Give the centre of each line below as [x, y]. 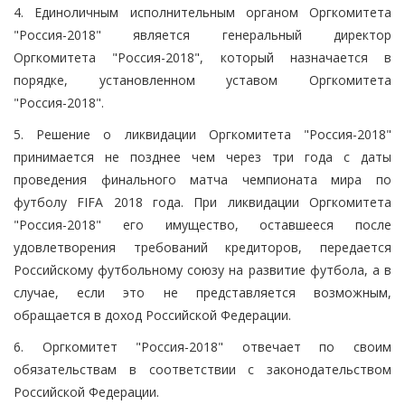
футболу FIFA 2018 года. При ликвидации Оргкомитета [202, 202]
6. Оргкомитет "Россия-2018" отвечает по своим [202, 346]
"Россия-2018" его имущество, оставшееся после [202, 224]
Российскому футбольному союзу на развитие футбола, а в [202, 269]
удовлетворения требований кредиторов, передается [202, 247]
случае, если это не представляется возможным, [202, 292]
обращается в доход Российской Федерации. [152, 315]
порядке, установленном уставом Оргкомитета [202, 80]
